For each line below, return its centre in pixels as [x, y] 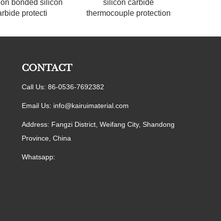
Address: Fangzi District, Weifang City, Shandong [98, 125]
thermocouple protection [129, 13]
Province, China [46, 138]
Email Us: [37, 106]
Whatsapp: [38, 157]
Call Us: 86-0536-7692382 [63, 87]
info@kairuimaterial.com [91, 106]
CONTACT [47, 68]
